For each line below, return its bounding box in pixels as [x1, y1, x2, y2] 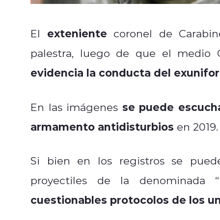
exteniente [47, 26, 107, 40]
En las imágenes [30, 100, 122, 114]
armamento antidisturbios [30, 119, 174, 134]
